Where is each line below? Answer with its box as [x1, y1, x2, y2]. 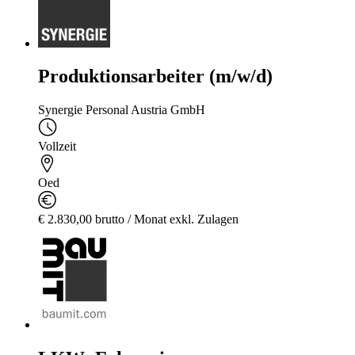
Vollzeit [38, 139, 76, 154]
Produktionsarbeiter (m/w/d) [38, 66, 273, 87]
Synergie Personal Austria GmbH [38, 103, 205, 117]
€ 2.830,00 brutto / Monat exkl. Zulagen [38, 212, 239, 227]
